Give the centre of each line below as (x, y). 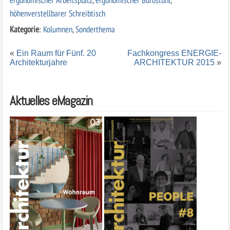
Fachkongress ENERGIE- (175, 53)
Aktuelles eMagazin (51, 101)
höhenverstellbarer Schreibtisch (57, 13)
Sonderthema (95, 29)
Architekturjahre (38, 62)
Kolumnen (57, 29)
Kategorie (24, 29)
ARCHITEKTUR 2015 (175, 62)
